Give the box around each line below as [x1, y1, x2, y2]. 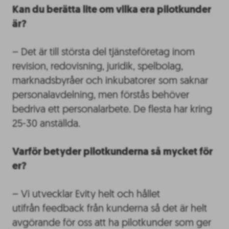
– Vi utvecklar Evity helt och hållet [12, 189, 160, 200]
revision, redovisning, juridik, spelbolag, [12, 61, 183, 72]
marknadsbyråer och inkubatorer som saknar [12, 76, 208, 86]
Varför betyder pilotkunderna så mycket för [12, 147, 213, 157]
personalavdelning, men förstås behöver [12, 90, 189, 101]
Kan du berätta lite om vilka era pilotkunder [12, 5, 211, 15]
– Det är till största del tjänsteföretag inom [12, 47, 195, 58]
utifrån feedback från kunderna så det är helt [12, 203, 207, 214]
